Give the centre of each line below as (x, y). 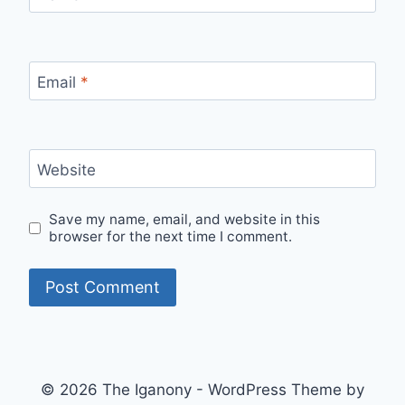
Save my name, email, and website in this (185, 220)
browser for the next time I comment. (171, 237)
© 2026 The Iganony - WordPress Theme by (202, 390)
